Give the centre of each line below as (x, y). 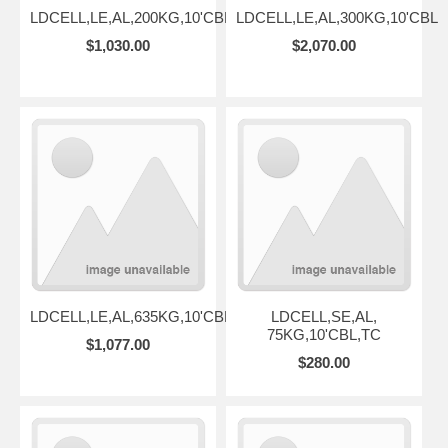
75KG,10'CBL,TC (323, 334)
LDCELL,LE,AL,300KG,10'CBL (336, 17)
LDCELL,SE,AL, (323, 316)
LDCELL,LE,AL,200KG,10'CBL (131, 17)
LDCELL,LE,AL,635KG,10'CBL (131, 316)
